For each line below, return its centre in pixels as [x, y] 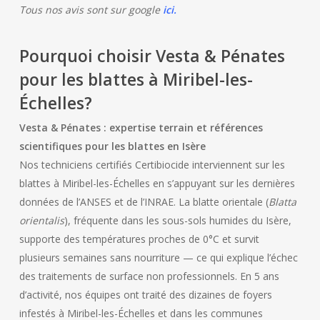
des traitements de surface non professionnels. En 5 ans [149, 276]
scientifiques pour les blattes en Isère [112, 146]
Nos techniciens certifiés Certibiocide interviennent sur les [152, 165]
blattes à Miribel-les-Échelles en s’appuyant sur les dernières [157, 183]
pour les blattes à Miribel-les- [136, 79]
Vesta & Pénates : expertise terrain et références [141, 127]
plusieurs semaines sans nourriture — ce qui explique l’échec [158, 257]
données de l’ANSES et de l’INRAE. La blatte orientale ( [144, 202]
